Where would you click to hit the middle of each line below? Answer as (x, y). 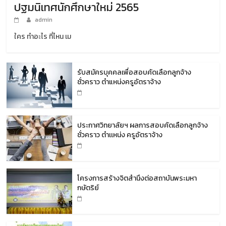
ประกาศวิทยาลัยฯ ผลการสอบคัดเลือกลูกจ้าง (143, 125)
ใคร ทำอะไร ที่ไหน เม (43, 36)
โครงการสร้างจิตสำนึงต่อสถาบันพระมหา (137, 178)
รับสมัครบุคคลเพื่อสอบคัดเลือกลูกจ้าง (134, 72)
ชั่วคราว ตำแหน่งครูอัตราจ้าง (119, 82)
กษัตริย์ (88, 188)
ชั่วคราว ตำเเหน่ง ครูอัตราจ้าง (120, 135)
